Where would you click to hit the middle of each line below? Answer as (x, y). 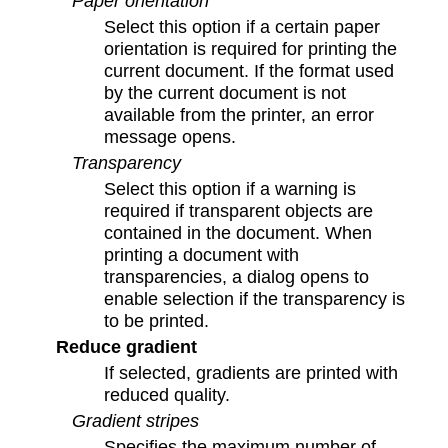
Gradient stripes (135, 421)
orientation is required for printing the (251, 48)
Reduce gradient (126, 347)
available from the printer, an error (239, 114)
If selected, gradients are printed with (251, 373)
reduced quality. (167, 395)
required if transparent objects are (239, 210)
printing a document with (202, 254)
